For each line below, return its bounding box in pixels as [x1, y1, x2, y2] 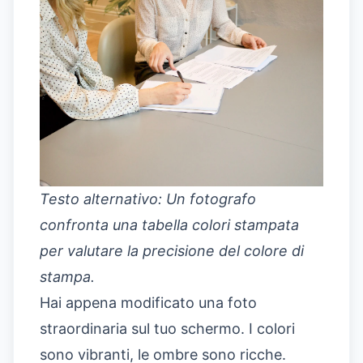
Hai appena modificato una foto [40, 294, 257, 312]
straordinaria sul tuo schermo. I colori [40, 320, 295, 338]
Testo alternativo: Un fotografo [40, 190, 256, 208]
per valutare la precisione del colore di [40, 242, 304, 260]
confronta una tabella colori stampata [40, 216, 299, 234]
